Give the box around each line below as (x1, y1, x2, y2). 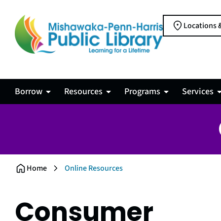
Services (182, 85, 214, 98)
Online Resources (65, 162, 123, 174)
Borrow (15, 85, 42, 98)
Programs (124, 85, 160, 98)
